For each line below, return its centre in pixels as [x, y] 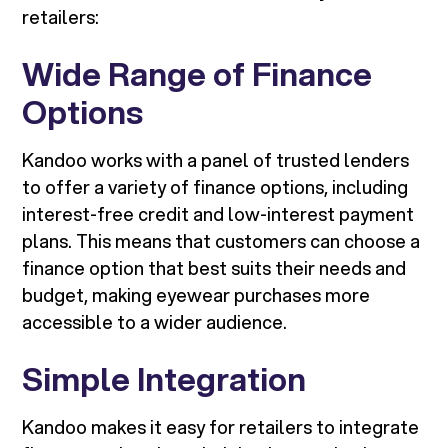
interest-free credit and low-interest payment [218, 214]
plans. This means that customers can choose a [221, 241]
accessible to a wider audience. [155, 322]
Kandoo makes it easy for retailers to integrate [221, 427]
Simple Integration [164, 379]
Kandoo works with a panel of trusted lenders [216, 160]
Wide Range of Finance [197, 74]
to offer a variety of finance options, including [215, 187]
